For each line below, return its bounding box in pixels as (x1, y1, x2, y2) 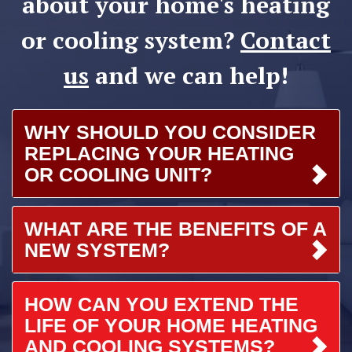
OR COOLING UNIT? (24, 163, 212, 185)
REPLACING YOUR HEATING (24, 141, 294, 164)
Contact (240, 24, 331, 56)
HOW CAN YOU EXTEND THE (24, 292, 299, 315)
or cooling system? (21, 24, 240, 56)
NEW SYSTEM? (24, 238, 170, 261)
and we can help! (89, 59, 288, 91)
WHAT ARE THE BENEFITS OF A (24, 217, 326, 240)
